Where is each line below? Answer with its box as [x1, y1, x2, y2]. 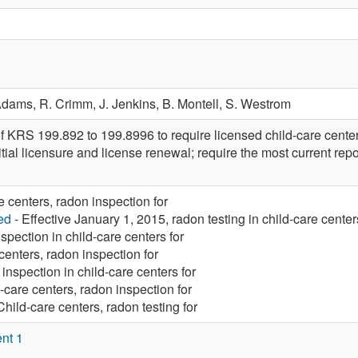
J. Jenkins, [99, 94, 162, 113]
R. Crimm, [39, 94, 99, 113]
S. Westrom [225, 94, 291, 113]
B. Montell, [162, 94, 225, 113]
